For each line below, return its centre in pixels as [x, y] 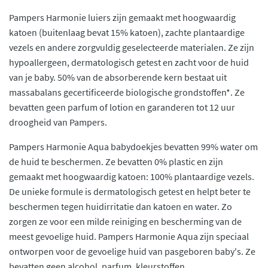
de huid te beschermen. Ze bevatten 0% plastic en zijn [116, 162]
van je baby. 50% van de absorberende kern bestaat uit [118, 77]
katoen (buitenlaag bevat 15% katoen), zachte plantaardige [127, 32]
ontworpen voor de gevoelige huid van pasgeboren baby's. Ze [132, 251]
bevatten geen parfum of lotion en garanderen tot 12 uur [122, 107]
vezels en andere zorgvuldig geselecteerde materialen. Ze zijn [132, 47]
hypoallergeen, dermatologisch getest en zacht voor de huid [129, 62]
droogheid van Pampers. [58, 122]
